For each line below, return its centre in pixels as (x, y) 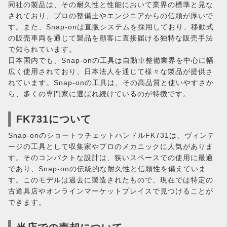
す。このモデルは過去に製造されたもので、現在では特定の (111, 180)
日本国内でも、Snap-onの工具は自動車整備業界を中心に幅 (111, 60)
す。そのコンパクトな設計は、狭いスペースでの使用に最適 (111, 158)
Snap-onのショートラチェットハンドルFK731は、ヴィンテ (111, 135)
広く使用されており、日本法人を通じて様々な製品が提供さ (111, 71)
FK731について (54, 119)
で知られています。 (42, 49)
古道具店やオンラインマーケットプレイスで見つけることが (111, 191)
